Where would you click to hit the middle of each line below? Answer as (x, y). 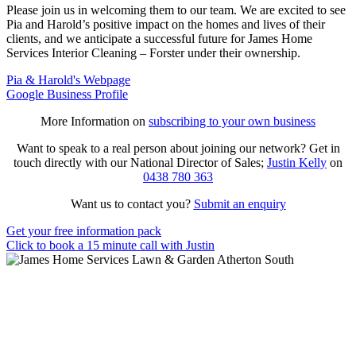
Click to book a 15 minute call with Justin (110, 245)
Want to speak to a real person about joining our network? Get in (178, 148)
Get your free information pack (84, 230)
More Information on (95, 121)
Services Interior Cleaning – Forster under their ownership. (153, 52)
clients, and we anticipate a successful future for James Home (159, 38)
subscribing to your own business (232, 121)
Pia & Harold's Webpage (68, 79)
